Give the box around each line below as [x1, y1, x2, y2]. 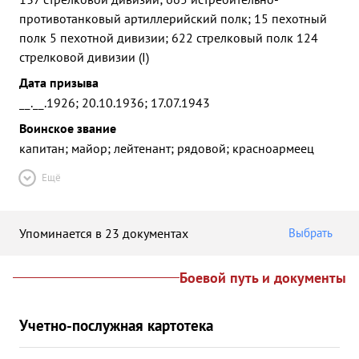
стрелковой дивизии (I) [19, 49, 149, 65]
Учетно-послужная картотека [19, 315, 213, 335]
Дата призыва [19, 75, 99, 91]
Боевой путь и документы [179, 268, 346, 287]
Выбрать [288, 225, 333, 240]
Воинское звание [19, 120, 116, 136]
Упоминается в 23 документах [19, 224, 188, 241]
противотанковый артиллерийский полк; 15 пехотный [19, 10, 327, 26]
